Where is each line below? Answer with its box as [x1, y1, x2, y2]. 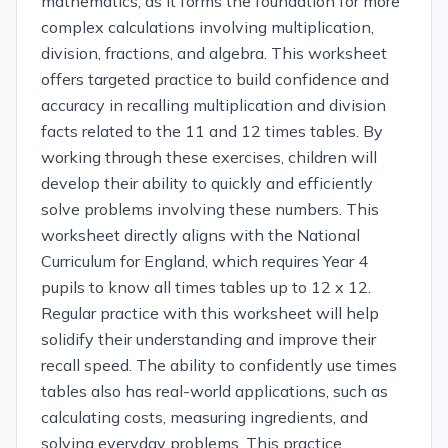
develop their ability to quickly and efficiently [41, 173, 373, 193]
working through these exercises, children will [41, 147, 377, 167]
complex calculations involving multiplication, [41, 17, 374, 37]
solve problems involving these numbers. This [41, 199, 379, 219]
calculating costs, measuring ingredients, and [41, 407, 368, 427]
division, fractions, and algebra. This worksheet [41, 43, 387, 63]
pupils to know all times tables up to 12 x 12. [41, 277, 371, 297]
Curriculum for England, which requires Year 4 [41, 251, 368, 271]
